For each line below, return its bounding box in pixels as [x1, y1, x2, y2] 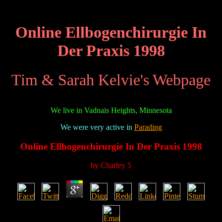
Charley [101, 161, 125, 170]
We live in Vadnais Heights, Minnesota [50, 106, 172, 114]
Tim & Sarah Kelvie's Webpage [11, 70, 211, 89]
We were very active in [60, 122, 134, 131]
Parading [134, 122, 162, 131]
